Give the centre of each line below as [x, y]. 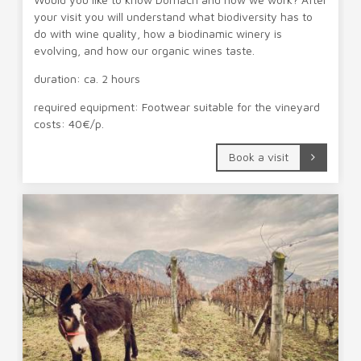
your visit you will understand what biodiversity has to [173, 16]
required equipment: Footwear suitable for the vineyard [177, 106]
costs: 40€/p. [69, 123]
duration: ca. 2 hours [87, 78]
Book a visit [259, 156]
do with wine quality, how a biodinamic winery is [158, 33]
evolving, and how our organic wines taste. [144, 50]
